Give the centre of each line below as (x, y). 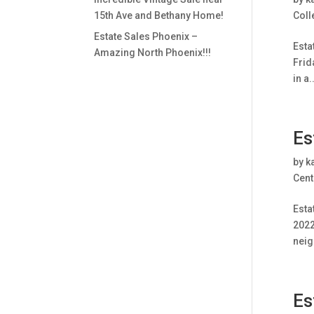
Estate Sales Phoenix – (146, 36)
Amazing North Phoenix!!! (153, 53)
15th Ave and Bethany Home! (159, 15)
